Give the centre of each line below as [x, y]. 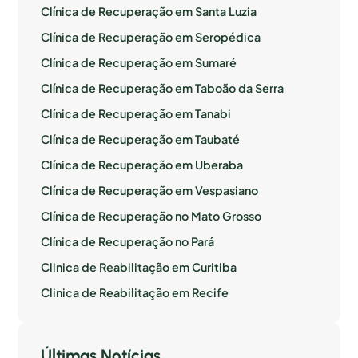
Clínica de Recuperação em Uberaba [142, 165]
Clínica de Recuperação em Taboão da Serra [163, 88]
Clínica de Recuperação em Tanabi [136, 113]
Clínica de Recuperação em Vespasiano [150, 190]
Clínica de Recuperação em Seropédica [151, 37]
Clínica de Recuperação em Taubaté [141, 139]
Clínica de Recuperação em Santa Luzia [149, 11]
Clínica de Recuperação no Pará [128, 241]
